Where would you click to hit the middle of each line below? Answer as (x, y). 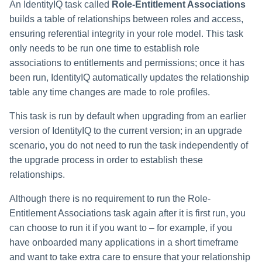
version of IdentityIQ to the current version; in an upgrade (126, 131)
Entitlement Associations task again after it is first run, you (127, 213)
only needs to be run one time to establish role (104, 49)
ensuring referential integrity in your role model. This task (126, 34)
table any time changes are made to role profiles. (110, 92)
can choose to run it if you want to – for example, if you (121, 228)
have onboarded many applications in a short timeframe (124, 243)
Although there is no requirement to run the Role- (110, 199)
